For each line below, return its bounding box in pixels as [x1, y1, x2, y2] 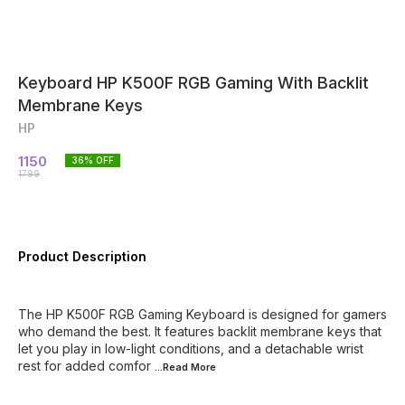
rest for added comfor [18, 358, 151, 373]
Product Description [18, 249, 146, 264]
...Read [155, 361, 191, 373]
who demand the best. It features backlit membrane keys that [18, 324, 381, 339]
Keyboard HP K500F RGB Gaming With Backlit [18, 73, 369, 92]
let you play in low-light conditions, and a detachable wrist [18, 341, 363, 356]
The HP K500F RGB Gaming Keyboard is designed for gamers [18, 306, 387, 322]
